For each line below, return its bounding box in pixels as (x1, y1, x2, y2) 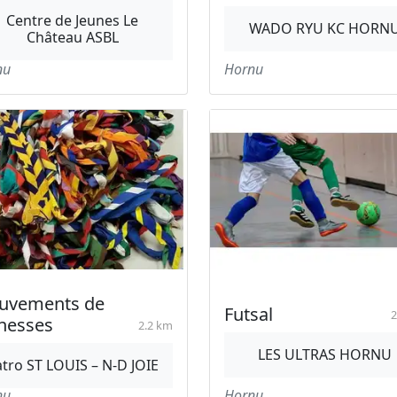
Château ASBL (26, 27, 119, 47)
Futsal (224, 302, 273, 326)
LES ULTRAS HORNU (258, 345, 392, 364)
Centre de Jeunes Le (6, 10, 138, 30)
